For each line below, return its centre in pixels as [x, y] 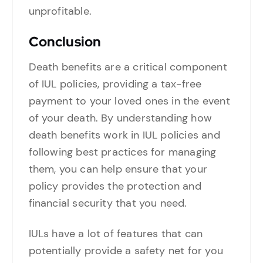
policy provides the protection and [115, 186]
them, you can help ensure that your [118, 169]
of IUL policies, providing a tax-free [115, 84]
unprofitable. [60, 11]
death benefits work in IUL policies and [124, 135]
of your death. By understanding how [120, 118]
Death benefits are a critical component [128, 67]
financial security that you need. [108, 203]
